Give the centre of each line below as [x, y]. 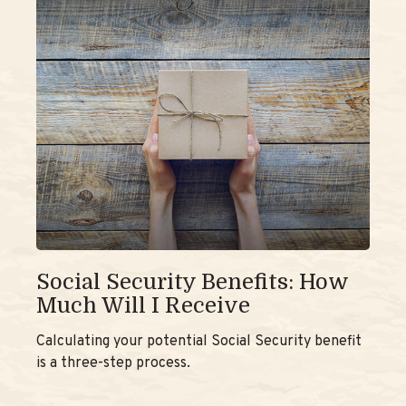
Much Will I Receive [143, 305]
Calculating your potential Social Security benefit [199, 341]
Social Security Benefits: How [192, 281]
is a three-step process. [113, 363]
